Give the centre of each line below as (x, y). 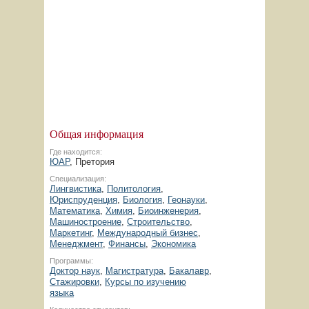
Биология (142, 200)
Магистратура (134, 271)
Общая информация (97, 133)
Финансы (127, 244)
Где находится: (76, 152)
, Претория (92, 162)
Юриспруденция (83, 200)
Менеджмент (76, 244)
